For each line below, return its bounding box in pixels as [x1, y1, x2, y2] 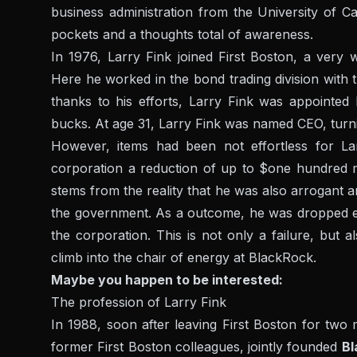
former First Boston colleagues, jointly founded [51, 339, 342, 355]
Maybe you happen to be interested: [51, 272, 283, 288]
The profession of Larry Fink [51, 294, 226, 311]
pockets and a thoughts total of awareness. [51, 26, 313, 43]
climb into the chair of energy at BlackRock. [51, 249, 316, 266]
